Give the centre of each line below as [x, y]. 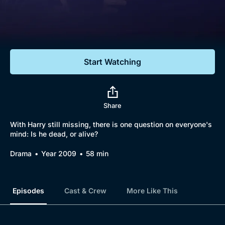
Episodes [28, 191]
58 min [97, 153]
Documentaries [59, 20]
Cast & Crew [85, 191]
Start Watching [113, 62]
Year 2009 [59, 153]
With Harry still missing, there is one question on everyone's [111, 124]
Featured [32, 38]
